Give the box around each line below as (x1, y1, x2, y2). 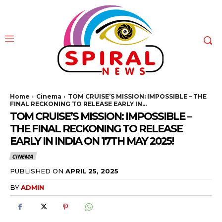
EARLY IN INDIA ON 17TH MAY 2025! (10, 135, 173, 147)
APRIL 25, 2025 (65, 166, 118, 175)
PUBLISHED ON (10, 166, 63, 175)
